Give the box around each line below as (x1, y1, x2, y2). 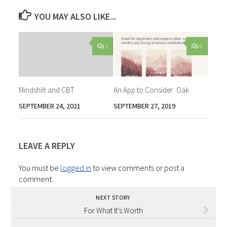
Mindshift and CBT (19, 85, 74, 95)
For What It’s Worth (84, 205, 143, 215)
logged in (60, 162, 92, 173)
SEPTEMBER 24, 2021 (19, 101, 81, 110)
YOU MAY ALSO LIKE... (34, 11, 117, 23)
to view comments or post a (91, 162, 185, 173)
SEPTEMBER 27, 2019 (113, 101, 175, 110)
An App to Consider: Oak (113, 85, 189, 95)
